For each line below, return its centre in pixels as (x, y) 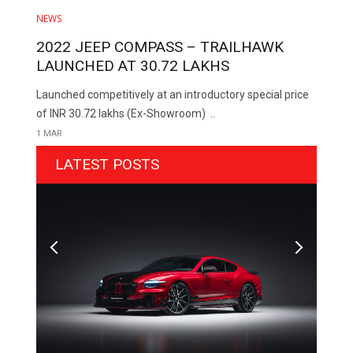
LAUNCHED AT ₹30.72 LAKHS (133, 66)
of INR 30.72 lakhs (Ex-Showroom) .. (126, 114)
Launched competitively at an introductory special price (173, 95)
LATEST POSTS (108, 165)
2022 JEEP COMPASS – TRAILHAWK (160, 47)
